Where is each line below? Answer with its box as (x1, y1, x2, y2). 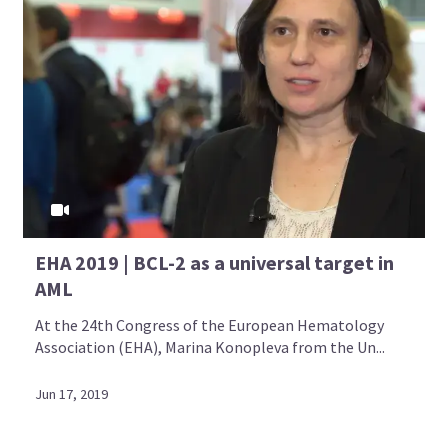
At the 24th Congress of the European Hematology (35, 314, 385, 335)
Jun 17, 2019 (35, 384, 109, 403)
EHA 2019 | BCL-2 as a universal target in (35, 249, 395, 275)
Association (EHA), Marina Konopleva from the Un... (35, 336, 386, 357)
